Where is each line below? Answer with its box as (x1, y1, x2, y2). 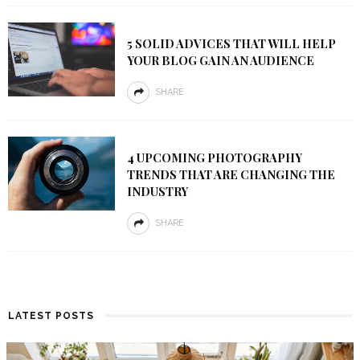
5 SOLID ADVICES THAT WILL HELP (126, 35, 336, 51)
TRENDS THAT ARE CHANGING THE (126, 166, 335, 182)
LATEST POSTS (8, 310, 94, 321)
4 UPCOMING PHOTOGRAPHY (126, 149, 302, 166)
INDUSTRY (126, 183, 188, 199)
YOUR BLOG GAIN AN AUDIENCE (126, 52, 314, 68)
